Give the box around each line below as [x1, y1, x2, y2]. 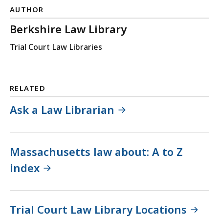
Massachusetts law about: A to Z [10, 144, 183, 159]
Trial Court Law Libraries [10, 42, 102, 53]
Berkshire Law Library [10, 22, 127, 37]
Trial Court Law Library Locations [10, 202, 187, 217]
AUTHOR [10, 4, 44, 15]
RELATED [10, 83, 46, 93]
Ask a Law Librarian [10, 102, 114, 117]
